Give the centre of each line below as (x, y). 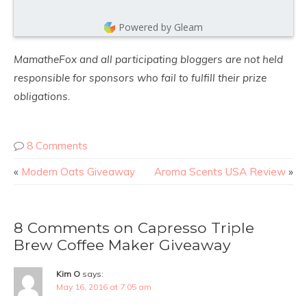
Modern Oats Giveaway (78, 172)
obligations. (42, 96)
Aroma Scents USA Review (220, 172)
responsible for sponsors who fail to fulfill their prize (140, 78)
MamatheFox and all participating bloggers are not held (148, 59)
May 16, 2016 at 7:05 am (104, 287)
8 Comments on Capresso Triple (134, 228)
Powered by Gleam (161, 27)
